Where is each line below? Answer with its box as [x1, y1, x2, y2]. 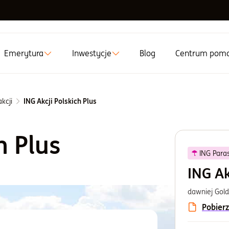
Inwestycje [72, 48, 111, 58]
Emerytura [4, 48, 44, 58]
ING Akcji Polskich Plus [24, 97, 97, 106]
